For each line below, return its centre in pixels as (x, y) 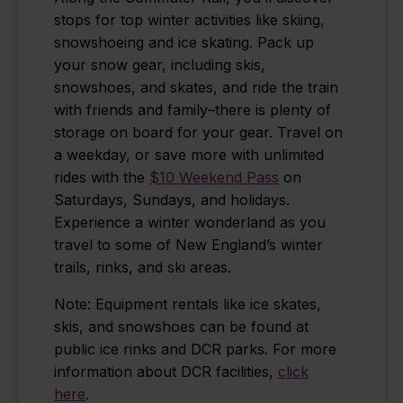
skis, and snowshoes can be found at (181, 326)
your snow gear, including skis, (160, 64)
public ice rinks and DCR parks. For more (195, 349)
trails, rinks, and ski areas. (145, 267)
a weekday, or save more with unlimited (189, 154)
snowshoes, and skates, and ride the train (196, 87)
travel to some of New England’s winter (188, 244)
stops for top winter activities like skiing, (189, 19)
